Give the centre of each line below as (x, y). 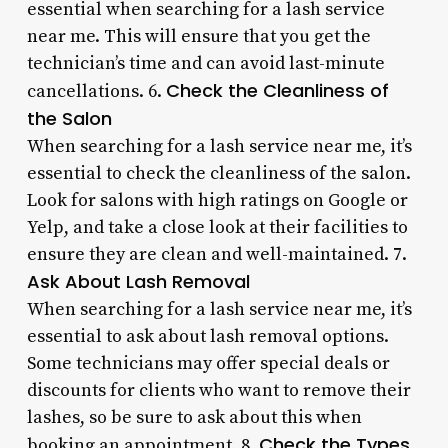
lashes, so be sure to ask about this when (194, 417)
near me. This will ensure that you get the (198, 36)
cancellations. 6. (96, 91)
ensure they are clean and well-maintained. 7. (216, 254)
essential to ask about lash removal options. (207, 336)
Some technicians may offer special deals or (208, 363)
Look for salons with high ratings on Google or (217, 200)
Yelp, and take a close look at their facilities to (217, 227)
